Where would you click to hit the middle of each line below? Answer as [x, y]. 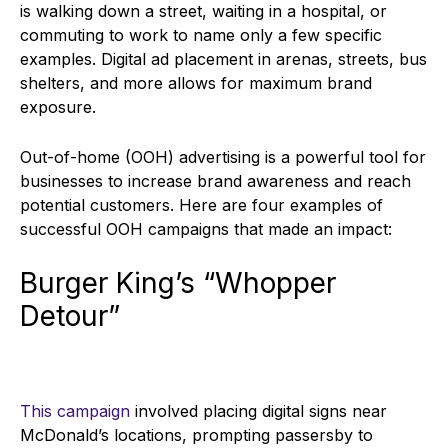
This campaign [75, 410]
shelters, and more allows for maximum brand [196, 82]
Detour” [74, 315]
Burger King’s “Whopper [178, 282]
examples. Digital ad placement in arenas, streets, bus [223, 58]
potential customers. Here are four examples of [201, 204]
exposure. [60, 106]
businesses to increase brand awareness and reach [215, 180]
